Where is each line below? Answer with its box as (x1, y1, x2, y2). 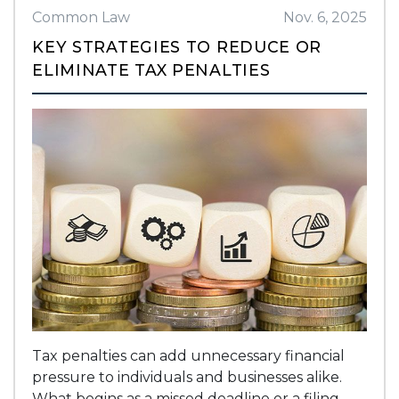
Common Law (32, 8, 131, 26)
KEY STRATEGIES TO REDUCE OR (32, 37, 322, 56)
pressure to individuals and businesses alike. (32, 368, 343, 386)
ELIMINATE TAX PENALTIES (32, 60, 271, 79)
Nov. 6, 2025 (282, 8, 367, 26)
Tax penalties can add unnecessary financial (32, 346, 346, 364)
